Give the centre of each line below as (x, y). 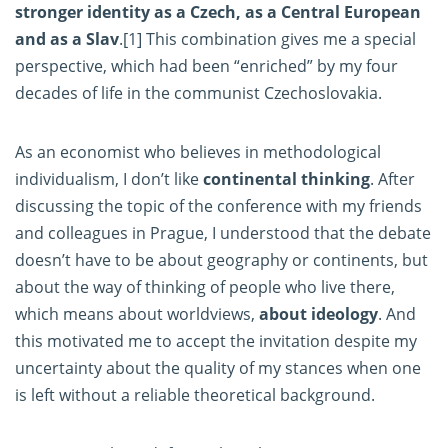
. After (392, 179)
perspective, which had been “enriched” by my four (206, 66)
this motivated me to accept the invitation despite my (216, 341)
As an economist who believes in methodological (198, 152)
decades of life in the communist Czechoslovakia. (198, 93)
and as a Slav (67, 39)
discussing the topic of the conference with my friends (218, 206)
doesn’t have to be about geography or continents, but (221, 260)
